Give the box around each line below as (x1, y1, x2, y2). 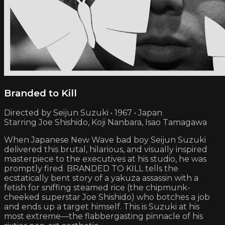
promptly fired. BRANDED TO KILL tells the (4, 164, 178, 174)
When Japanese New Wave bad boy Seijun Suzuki (4, 135, 206, 145)
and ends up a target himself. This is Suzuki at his (4, 202, 199, 212)
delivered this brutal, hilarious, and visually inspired (4, 145, 207, 155)
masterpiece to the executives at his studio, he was (4, 154, 206, 164)
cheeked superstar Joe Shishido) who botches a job (4, 192, 210, 202)
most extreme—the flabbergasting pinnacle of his (4, 211, 203, 221)
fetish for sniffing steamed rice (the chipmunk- (4, 183, 190, 193)
